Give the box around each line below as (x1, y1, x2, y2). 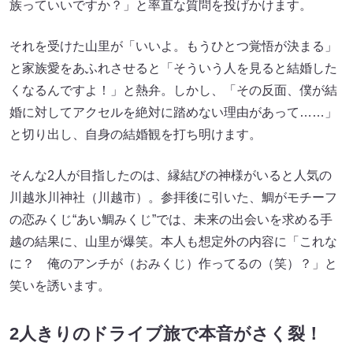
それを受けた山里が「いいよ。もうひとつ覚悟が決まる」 (9, 39, 337, 54)
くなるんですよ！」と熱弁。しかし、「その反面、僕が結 (9, 84, 337, 98)
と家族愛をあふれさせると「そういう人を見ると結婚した (9, 61, 337, 76)
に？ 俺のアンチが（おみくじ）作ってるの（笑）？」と (9, 257, 337, 271)
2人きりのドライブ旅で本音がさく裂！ (9, 324, 322, 344)
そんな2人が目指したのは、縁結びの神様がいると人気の (9, 169, 332, 183)
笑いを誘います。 (9, 279, 110, 293)
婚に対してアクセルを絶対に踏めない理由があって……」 (9, 106, 337, 120)
